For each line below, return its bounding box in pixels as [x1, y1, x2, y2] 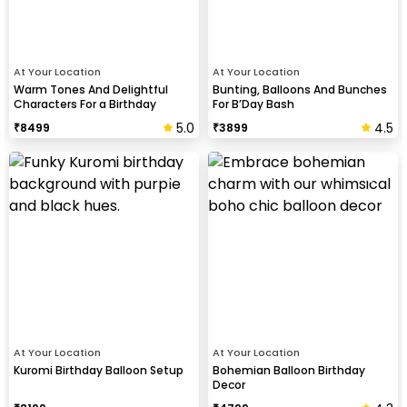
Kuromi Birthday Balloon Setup [14, 362, 184, 378]
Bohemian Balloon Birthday [213, 362, 365, 378]
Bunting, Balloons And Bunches [213, 82, 387, 97]
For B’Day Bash [213, 96, 294, 112]
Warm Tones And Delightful [14, 82, 168, 97]
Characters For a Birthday [14, 96, 156, 112]
